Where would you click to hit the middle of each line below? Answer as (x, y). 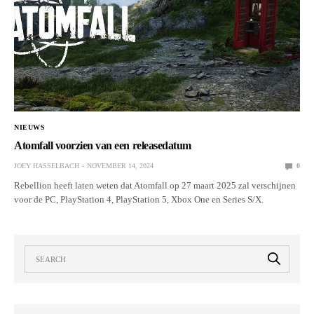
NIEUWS (29, 128)
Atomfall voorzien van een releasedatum (103, 146)
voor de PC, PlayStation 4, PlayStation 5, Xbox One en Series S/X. (139, 200)
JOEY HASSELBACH (47, 166)
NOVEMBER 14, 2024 (120, 166)
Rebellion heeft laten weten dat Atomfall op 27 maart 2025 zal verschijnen (155, 186)
